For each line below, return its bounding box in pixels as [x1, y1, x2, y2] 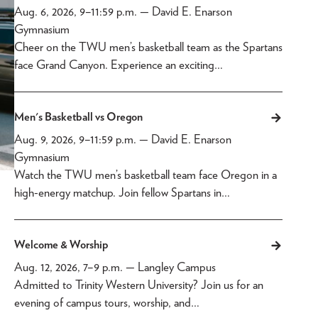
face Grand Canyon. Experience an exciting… [13, 57, 223, 72]
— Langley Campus [122, 259, 216, 274]
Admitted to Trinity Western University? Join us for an [13, 277, 263, 292]
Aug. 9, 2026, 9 [13, 131, 84, 146]
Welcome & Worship [13, 237, 109, 251]
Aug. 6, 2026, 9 [13, 4, 85, 18]
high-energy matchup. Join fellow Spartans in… [13, 185, 230, 199]
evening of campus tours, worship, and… [13, 295, 199, 309]
